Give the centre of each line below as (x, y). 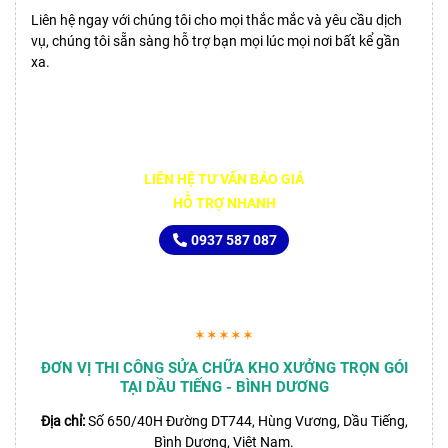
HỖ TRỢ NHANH (224, 202)
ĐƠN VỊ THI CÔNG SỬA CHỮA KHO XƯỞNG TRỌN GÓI (224, 367)
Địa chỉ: (62, 420)
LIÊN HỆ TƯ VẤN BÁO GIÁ (224, 178)
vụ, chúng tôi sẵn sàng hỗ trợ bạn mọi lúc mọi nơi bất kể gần (215, 40)
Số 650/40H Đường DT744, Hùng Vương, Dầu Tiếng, (246, 420)
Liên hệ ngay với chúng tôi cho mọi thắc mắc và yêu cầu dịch (216, 19)
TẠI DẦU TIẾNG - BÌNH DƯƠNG (224, 386)
